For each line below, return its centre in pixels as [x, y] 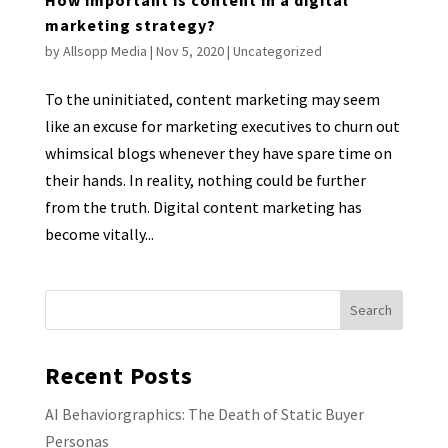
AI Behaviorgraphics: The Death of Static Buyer [204, 413]
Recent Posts [118, 375]
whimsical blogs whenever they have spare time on [218, 152]
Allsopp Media [104, 50]
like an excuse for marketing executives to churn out [222, 125]
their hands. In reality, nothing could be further [205, 179]
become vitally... [99, 233]
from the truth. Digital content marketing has [203, 206]
